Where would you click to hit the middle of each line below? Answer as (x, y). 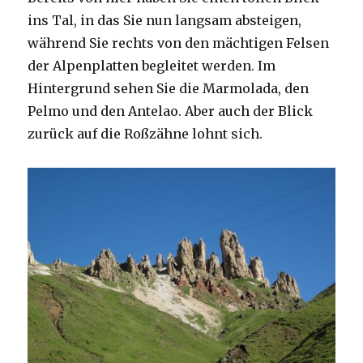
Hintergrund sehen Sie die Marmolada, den (169, 89)
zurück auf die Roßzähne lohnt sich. (145, 134)
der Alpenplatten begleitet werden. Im (152, 66)
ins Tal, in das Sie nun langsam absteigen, (165, 21)
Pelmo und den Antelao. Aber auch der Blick (171, 111)
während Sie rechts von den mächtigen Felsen (179, 43)
